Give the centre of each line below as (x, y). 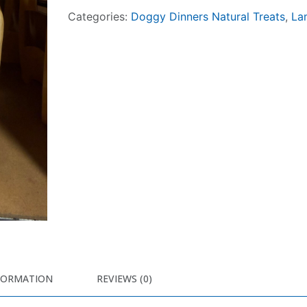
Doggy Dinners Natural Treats (208, 16)
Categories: (99, 16)
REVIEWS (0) (124, 279)
